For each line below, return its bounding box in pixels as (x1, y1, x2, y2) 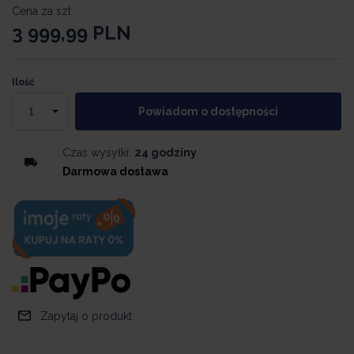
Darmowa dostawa (62, 165, 168, 178)
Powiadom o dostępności (138, 105, 278, 118)
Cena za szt (12, 5, 71, 17)
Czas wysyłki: (62, 146, 131, 159)
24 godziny (134, 146, 197, 159)
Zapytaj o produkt (40, 310, 132, 323)
